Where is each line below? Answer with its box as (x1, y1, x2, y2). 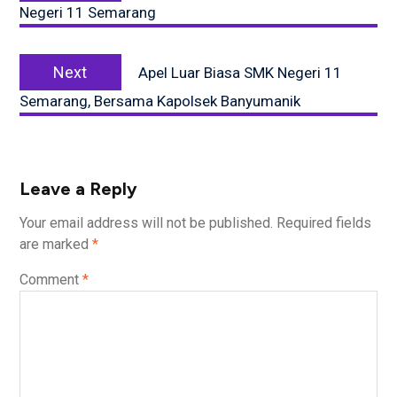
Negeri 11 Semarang (19, 3, 156, 21)
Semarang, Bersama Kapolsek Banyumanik (19, 91, 300, 110)
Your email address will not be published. (19, 214, 273, 231)
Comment (19, 270, 82, 288)
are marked (19, 235, 92, 253)
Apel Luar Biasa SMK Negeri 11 (137, 63, 342, 82)
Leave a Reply (19, 177, 137, 199)
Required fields (276, 214, 371, 231)
